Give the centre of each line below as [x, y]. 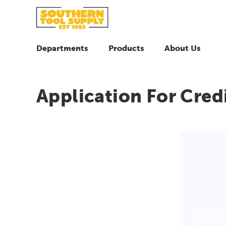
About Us [183, 48]
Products [126, 48]
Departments [62, 48]
